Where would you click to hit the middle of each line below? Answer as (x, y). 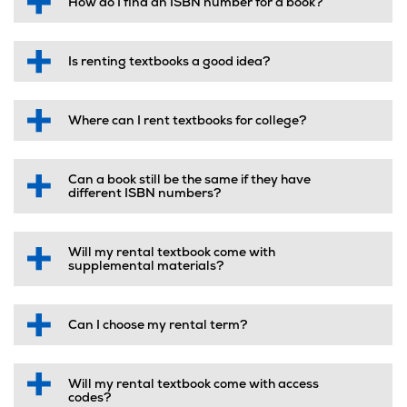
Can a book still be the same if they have (189, 180)
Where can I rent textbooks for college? (187, 121)
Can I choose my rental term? (158, 325)
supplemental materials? (146, 266)
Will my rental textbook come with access (194, 384)
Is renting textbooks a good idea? (169, 62)
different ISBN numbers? (144, 194)
